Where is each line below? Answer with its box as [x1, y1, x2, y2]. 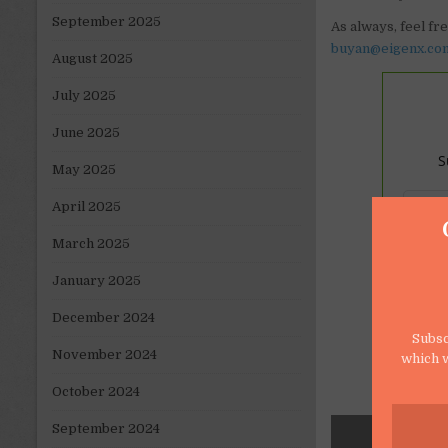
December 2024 [52, 310, 155, 326]
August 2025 [52, 51, 133, 67]
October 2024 [52, 384, 140, 400]
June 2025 [52, 125, 120, 141]
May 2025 [52, 162, 116, 178]
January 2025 [52, 273, 141, 289]
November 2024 [52, 347, 157, 363]
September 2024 [52, 421, 160, 437]
